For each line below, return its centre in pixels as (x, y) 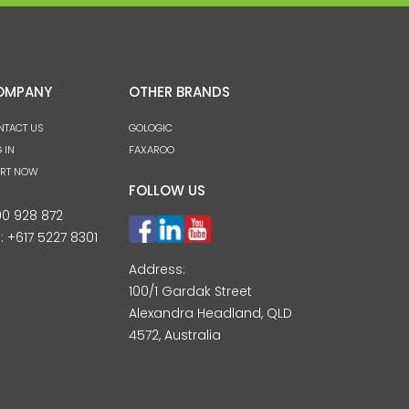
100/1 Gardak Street (190, 292)
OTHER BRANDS (179, 92)
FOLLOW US (167, 191)
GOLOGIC (151, 128)
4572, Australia (175, 336)
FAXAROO (152, 150)
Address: (157, 270)
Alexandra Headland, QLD (210, 314)
